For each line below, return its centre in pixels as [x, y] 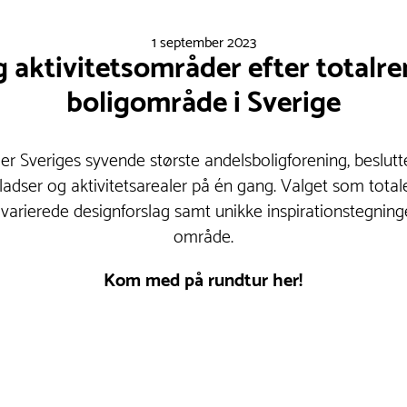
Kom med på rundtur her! [203, 282]
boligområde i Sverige [203, 104]
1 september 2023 [203, 44]
